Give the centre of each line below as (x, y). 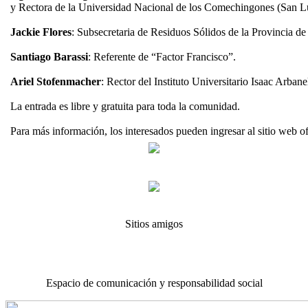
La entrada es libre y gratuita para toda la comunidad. (126, 106)
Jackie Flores (41, 32)
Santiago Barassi (49, 57)
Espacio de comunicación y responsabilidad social (154, 283)
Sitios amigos (154, 224)
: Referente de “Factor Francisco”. (162, 57)
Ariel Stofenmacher (56, 81)
